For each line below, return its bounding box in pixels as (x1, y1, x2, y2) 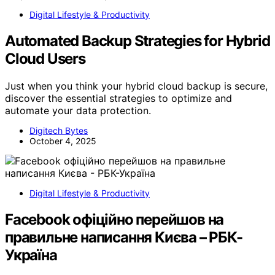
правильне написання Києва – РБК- (5, 228, 242, 246)
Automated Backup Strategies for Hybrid (5, 31, 270, 50)
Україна (5, 246, 57, 264)
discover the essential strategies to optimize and (5, 91, 232, 104)
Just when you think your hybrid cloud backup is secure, (5, 79, 268, 92)
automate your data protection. (5, 104, 151, 117)
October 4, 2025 (29, 135, 96, 146)
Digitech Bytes (29, 125, 88, 136)
